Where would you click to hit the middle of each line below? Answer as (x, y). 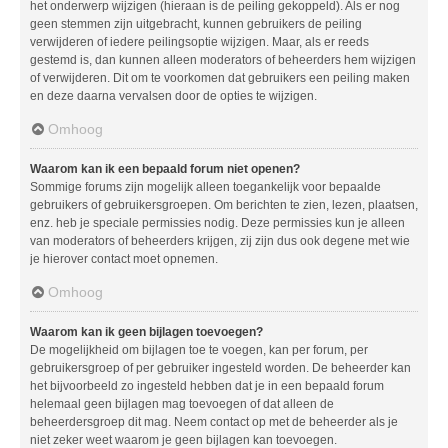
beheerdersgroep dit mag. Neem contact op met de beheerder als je (214, 421)
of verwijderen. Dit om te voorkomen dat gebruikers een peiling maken (220, 77)
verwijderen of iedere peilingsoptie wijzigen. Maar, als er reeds (199, 41)
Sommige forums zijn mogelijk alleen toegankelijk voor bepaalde (205, 186)
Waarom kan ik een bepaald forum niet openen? (165, 168)
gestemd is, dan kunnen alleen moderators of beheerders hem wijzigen (223, 59)
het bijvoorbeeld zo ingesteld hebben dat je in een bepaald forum (207, 385)
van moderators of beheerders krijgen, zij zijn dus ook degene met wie (220, 240)
